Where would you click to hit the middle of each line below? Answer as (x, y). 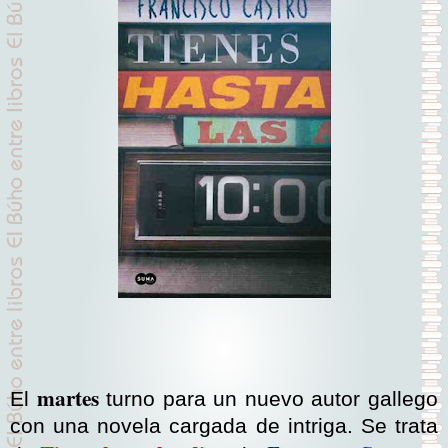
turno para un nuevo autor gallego (268, 399)
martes (67, 398)
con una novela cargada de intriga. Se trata (224, 426)
